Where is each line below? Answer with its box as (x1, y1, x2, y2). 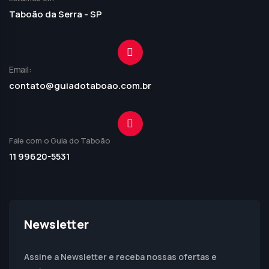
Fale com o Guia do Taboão (9, 135, 110, 146)
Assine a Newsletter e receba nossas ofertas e (24, 251, 217, 262)
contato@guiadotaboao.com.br (9, 79, 151, 92)
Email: (9, 64, 32, 75)
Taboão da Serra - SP (9, 8, 102, 20)
